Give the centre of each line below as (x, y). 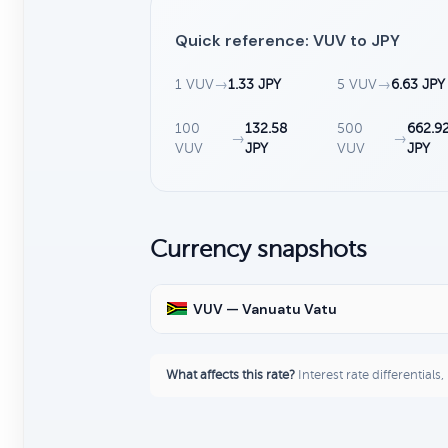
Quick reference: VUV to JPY (287, 40)
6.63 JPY (418, 84)
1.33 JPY (254, 84)
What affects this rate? (230, 374)
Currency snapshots (258, 249)
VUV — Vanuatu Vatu (265, 308)
